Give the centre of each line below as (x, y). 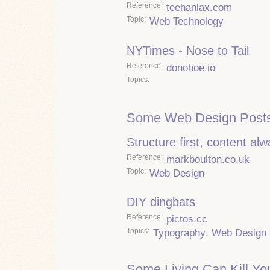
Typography (179, 233)
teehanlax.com (199, 8)
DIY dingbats (161, 202)
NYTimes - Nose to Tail (188, 51)
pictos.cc (187, 219)
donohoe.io (191, 67)
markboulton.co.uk (208, 159)
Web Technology (187, 22)
